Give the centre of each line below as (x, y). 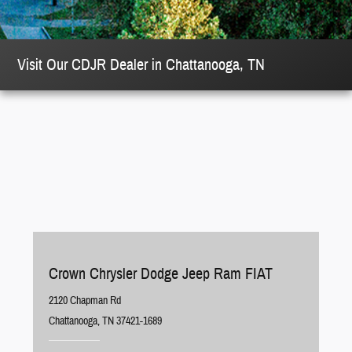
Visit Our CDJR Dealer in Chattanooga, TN (141, 64)
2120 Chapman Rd (85, 301)
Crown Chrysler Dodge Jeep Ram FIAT (161, 273)
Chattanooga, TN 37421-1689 (106, 321)
